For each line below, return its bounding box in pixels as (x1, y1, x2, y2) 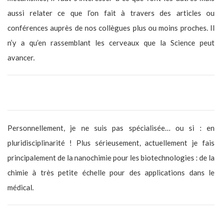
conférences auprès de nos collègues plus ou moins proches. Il (7, 23, 215, 32)
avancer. (7, 53, 35, 62)
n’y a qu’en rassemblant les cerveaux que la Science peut (7, 38, 215, 47)
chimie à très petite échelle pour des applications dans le (7, 167, 215, 177)
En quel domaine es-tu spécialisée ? (7, 88, 123, 97)
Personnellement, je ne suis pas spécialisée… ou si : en (7, 123, 215, 132)
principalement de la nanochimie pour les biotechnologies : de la (7, 153, 215, 162)
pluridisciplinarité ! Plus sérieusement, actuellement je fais (7, 138, 215, 147)
